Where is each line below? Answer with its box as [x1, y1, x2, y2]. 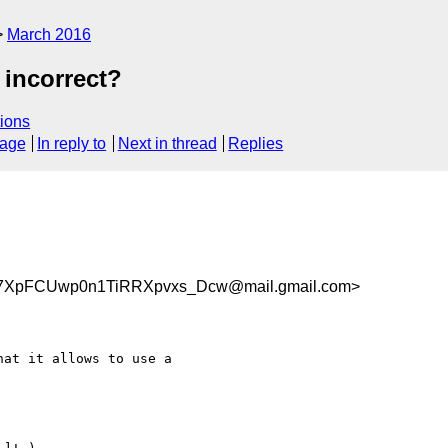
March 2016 [7, 26, 91, 43]
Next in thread [117, 135, 217, 153]
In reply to [37, 135, 107, 153]
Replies [228, 135, 284, 153]
